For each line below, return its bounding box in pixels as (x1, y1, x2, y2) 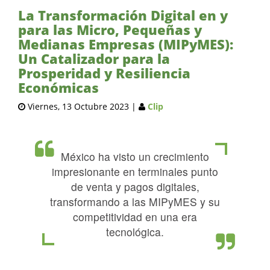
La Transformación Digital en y (18, 6, 228, 24)
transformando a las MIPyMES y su (50, 194, 220, 209)
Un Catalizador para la (18, 49, 170, 67)
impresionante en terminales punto (52, 164, 218, 179)
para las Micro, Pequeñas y (18, 20, 202, 39)
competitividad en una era (73, 209, 197, 224)
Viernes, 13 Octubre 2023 (28, 101, 129, 112)
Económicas (18, 78, 99, 96)
